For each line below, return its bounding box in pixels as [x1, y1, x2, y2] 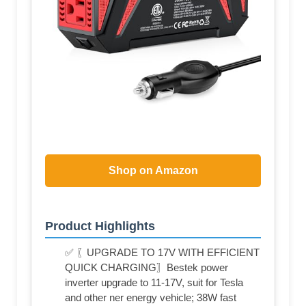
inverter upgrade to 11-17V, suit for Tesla [65, 276, 243, 288]
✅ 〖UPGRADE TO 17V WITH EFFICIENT [65, 246, 260, 258]
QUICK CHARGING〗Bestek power [65, 261, 228, 273]
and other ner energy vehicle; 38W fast [65, 291, 236, 303]
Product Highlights [45, 219, 155, 233]
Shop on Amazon [108, 164, 198, 176]
